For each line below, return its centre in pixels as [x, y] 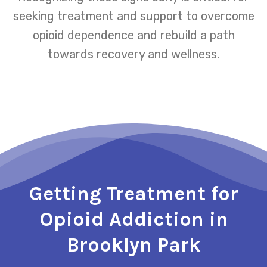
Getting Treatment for [133, 193]
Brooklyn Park [133, 244]
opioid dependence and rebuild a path [133, 35]
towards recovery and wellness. [133, 54]
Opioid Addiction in [133, 219]
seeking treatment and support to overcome [133, 16]
